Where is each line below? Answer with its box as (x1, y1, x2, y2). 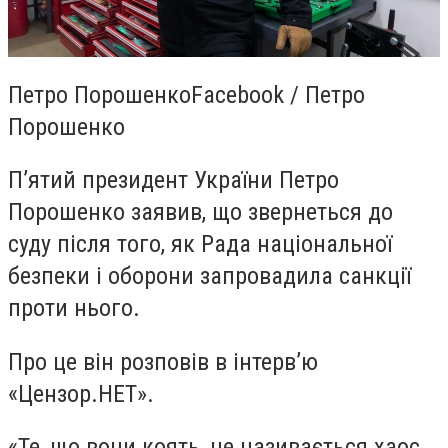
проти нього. (8, 294, 152, 323)
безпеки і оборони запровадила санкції (8, 262, 411, 291)
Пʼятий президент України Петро (8, 166, 339, 195)
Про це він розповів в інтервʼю (8, 347, 318, 376)
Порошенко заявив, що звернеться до (8, 198, 393, 227)
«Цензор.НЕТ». (8, 379, 154, 408)
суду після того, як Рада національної (8, 230, 392, 259)
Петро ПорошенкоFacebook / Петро (8, 80, 365, 109)
